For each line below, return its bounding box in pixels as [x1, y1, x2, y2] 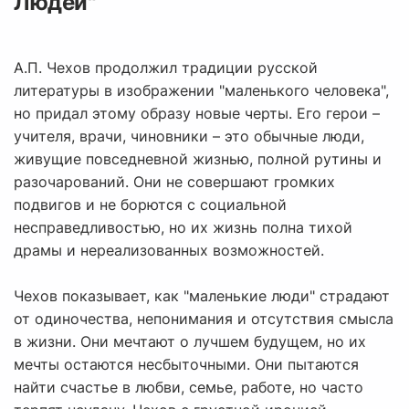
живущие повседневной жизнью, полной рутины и [14, 150, 382, 169]
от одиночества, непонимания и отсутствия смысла [14, 309, 393, 329]
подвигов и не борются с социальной [14, 195, 287, 215]
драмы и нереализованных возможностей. [14, 241, 324, 260]
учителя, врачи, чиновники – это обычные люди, [14, 127, 364, 146]
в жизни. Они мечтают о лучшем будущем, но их [14, 332, 366, 351]
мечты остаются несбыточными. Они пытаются [14, 355, 359, 374]
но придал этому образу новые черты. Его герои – [14, 104, 380, 123]
